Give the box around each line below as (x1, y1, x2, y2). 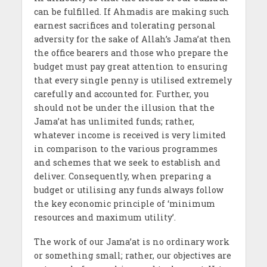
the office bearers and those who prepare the (33, 47, 228, 59)
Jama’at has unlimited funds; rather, (33, 116, 194, 128)
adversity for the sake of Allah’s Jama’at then (33, 33, 231, 45)
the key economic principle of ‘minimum (33, 198, 215, 210)
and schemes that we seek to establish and (33, 157, 221, 169)
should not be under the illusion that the (33, 102, 215, 114)
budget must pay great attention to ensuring (33, 61, 228, 73)
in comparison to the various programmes (33, 143, 218, 155)
